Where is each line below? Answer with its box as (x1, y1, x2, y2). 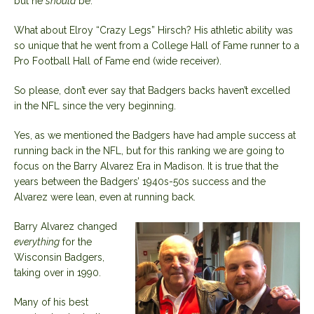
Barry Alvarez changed (14, 220, 117, 232)
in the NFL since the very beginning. (14, 100, 176, 111)
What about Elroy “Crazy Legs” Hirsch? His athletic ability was (14, 24, 293, 36)
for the (60, 235, 92, 247)
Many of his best (14, 296, 88, 308)
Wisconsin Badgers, (14, 251, 104, 263)
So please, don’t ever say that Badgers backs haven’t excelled (14, 84, 290, 96)
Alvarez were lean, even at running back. (14, 191, 196, 203)
